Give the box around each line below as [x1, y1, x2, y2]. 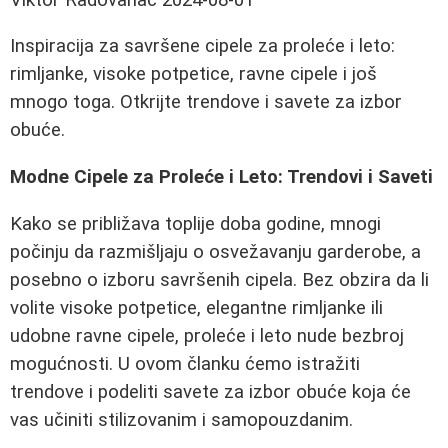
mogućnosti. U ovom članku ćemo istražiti [10, 352, 360, 375]
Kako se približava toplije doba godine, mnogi [10, 212, 381, 235]
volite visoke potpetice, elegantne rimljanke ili [10, 296, 383, 319]
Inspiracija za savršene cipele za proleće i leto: [10, 35, 395, 58]
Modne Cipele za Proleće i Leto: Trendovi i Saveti [10, 166, 433, 189]
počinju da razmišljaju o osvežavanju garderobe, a [10, 240, 421, 263]
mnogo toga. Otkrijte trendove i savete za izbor [10, 91, 402, 114]
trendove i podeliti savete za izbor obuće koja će [10, 380, 411, 403]
